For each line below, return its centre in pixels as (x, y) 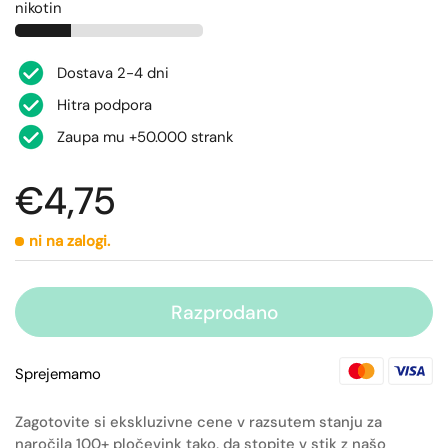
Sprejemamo (58, 374)
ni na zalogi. (69, 241)
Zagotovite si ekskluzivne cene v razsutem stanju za (198, 422)
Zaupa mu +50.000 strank (145, 137)
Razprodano (224, 312)
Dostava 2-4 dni (113, 73)
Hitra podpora (104, 105)
